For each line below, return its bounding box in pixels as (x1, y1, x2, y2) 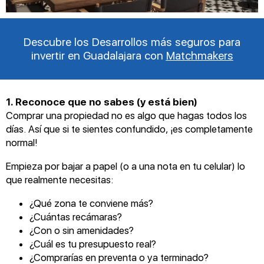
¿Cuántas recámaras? (29, 211, 122, 223)
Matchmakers (166, 49, 233, 62)
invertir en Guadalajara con (31, 49, 166, 62)
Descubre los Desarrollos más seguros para (24, 35, 240, 49)
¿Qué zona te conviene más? (29, 197, 153, 209)
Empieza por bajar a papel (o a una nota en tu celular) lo (6, 160, 245, 172)
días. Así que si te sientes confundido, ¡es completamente (6, 123, 253, 135)
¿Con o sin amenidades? (29, 225, 134, 236)
